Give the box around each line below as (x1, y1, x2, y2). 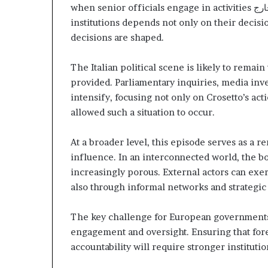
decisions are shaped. (71, 32, 164, 43)
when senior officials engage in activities (71, 2, 254, 13)
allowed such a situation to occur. (71, 106, 215, 118)
